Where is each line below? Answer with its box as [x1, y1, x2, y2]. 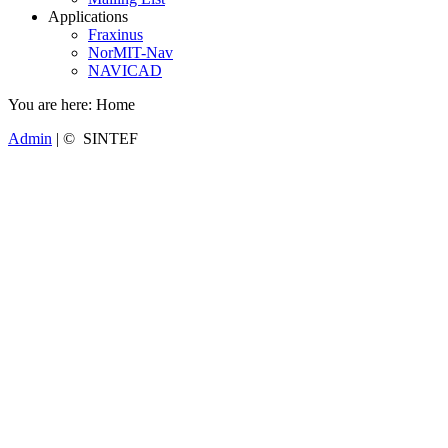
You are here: [8, 96, 96, 114]
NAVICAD [88, 62, 162, 80]
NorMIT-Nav [88, 44, 173, 62]
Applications [48, 8, 128, 26]
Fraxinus [88, 26, 143, 44]
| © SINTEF [52, 130, 138, 148]
